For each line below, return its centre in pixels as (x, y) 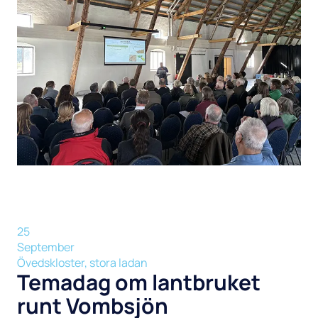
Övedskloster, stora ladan (82, 262)
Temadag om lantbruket (138, 282)
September (45, 247)
